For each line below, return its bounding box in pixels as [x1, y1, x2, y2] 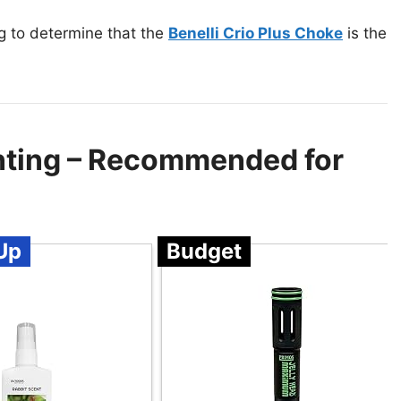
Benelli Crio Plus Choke [168, 24, 343, 43]
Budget [166, 238, 242, 265]
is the [343, 24, 387, 43]
